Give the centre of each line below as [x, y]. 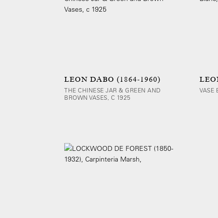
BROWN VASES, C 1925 [98, 97]
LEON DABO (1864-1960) [112, 79]
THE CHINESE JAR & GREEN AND [113, 90]
